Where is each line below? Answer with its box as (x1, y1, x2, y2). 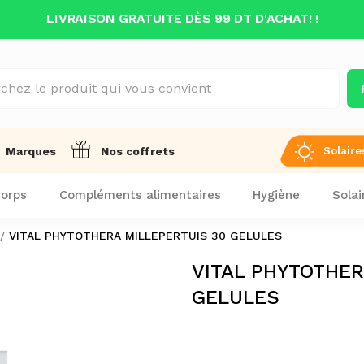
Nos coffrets (100, 145, 175, 158)
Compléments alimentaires (58, 187, 221, 202)
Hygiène (253, 187, 301, 202)
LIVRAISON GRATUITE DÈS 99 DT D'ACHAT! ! (46, 11, 319, 26)
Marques (5, 145, 56, 158)
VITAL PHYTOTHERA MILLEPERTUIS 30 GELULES (8, 228, 282, 242)
